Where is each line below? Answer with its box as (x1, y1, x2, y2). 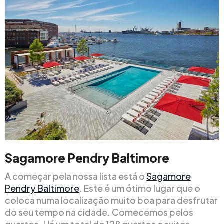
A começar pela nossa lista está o (5, 170, 146, 182)
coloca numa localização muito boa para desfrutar (5, 194, 218, 206)
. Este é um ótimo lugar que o (79, 182, 200, 194)
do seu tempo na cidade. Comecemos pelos (5, 206, 193, 218)
